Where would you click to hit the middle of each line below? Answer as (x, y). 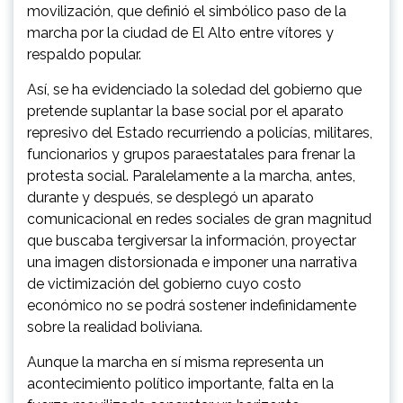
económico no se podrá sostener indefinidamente (192, 305)
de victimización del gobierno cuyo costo (164, 283)
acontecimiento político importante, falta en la (180, 383)
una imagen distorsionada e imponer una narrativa (192, 262)
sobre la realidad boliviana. (115, 327)
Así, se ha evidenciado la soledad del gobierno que (194, 89)
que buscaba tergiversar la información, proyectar (192, 240)
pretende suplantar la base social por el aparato (185, 111)
